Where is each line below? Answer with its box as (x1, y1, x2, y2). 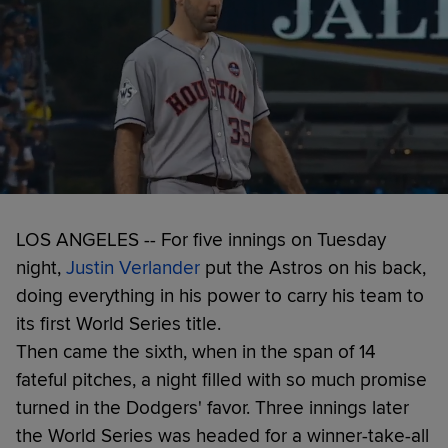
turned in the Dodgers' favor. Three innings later (16, 395, 409, 420)
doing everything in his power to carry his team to (16, 283, 424, 308)
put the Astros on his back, (200, 255, 426, 280)
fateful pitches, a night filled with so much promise (16, 367, 427, 392)
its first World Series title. (16, 311, 221, 336)
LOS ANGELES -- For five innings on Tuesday (16, 227, 386, 252)
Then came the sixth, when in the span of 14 (16, 339, 376, 364)
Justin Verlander (66, 255, 200, 280)
